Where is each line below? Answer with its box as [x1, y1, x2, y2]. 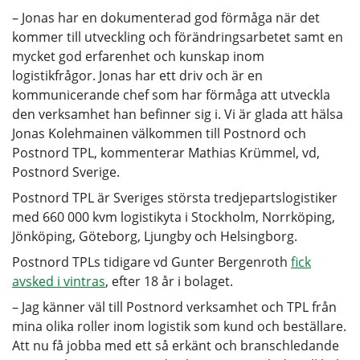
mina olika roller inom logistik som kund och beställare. [12, 317, 346, 335]
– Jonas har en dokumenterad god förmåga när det [12, 8, 320, 27]
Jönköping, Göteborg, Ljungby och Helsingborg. [12, 227, 297, 245]
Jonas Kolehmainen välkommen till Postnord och [12, 124, 306, 142]
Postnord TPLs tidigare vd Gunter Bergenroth [12, 252, 291, 271]
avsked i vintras [12, 272, 105, 290]
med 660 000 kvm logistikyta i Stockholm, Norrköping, [12, 207, 335, 226]
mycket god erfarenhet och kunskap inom [12, 47, 264, 65]
